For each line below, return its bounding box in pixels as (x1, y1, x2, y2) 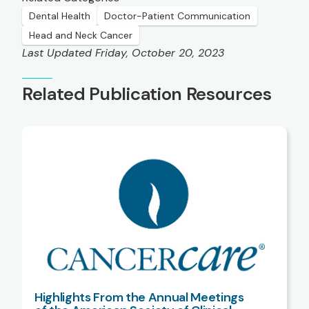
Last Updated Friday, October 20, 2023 (22, 46, 224, 61)
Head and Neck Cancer (29, 29, 132, 42)
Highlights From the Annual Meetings (34, 288, 244, 306)
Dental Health (29, 10, 90, 23)
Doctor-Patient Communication (104, 10, 250, 23)
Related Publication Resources (22, 82, 272, 106)
